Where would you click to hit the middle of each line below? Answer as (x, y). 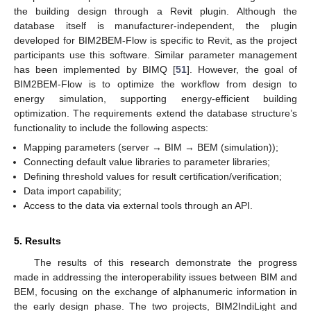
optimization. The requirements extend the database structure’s (155, 114)
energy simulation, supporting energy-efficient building (155, 99)
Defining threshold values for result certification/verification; (153, 177)
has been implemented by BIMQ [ (95, 70)
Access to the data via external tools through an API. (138, 206)
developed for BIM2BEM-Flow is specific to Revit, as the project (155, 41)
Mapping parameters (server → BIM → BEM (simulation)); (151, 148)
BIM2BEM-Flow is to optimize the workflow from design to (155, 84)
